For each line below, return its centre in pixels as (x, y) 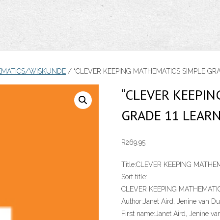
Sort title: (134, 177)
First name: (138, 214)
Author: (132, 202)
